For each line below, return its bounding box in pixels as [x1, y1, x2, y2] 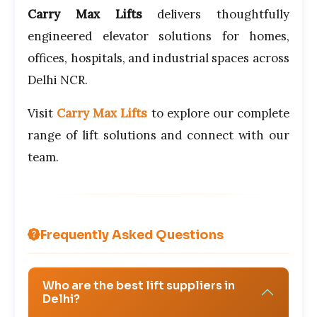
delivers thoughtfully [142, 6, 289, 23]
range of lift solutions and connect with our [28, 127, 289, 144]
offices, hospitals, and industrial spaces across [28, 50, 289, 67]
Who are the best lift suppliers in [42, 278, 235, 294]
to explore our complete [147, 105, 290, 122]
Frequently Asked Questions [40, 227, 224, 243]
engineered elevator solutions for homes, [28, 28, 289, 45]
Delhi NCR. [28, 72, 88, 88]
